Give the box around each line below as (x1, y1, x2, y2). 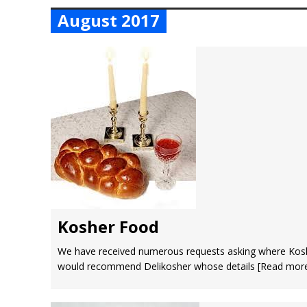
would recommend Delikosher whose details (58, 260, 258, 273)
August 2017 (58, 9, 160, 32)
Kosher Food (58, 215, 159, 238)
